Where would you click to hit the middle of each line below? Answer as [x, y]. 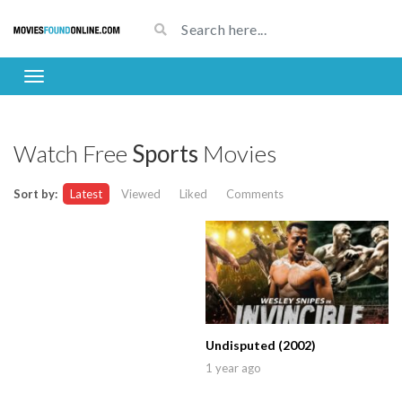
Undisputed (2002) [261, 345]
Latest [86, 194]
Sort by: [35, 194]
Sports [165, 153]
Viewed [141, 194]
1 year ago [233, 367]
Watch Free [73, 153]
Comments [255, 194]
